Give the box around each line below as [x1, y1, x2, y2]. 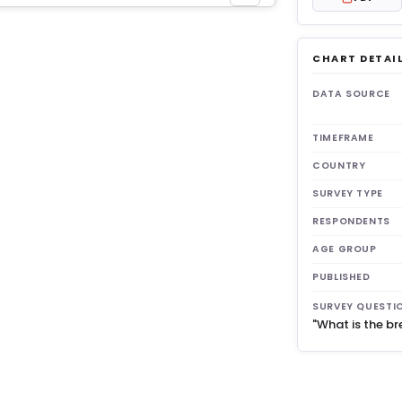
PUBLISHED [312, 270, 371, 284]
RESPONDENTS [312, 214, 390, 228]
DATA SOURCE [312, 87, 390, 100]
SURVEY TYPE [312, 187, 383, 200]
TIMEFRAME [312, 131, 374, 144]
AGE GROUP [312, 242, 377, 256]
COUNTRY [312, 159, 366, 172]
